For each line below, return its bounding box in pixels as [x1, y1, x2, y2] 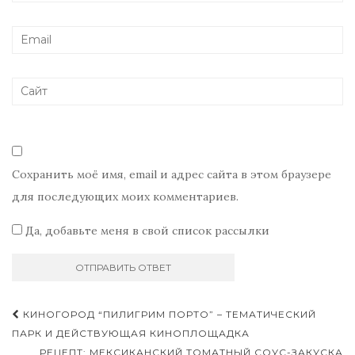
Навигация [11, 302, 139, 330]
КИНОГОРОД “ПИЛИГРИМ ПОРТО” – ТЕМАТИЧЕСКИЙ [20, 307, 316, 320]
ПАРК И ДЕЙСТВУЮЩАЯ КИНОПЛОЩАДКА [12, 326, 250, 339]
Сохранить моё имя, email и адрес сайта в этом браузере [12, 166, 331, 181]
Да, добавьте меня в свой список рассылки [22, 223, 269, 238]
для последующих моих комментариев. [12, 189, 239, 204]
